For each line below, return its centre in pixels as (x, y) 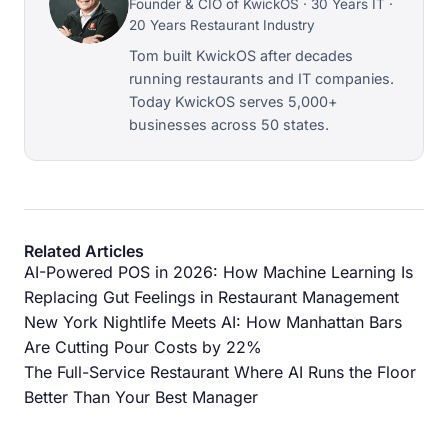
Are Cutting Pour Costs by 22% (143, 346)
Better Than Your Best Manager (141, 396)
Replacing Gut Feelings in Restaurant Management (211, 296)
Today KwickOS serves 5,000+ (233, 101)
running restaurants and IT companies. (261, 78)
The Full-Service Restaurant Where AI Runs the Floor (220, 371)
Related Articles (84, 250)
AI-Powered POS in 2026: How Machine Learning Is (218, 271)
